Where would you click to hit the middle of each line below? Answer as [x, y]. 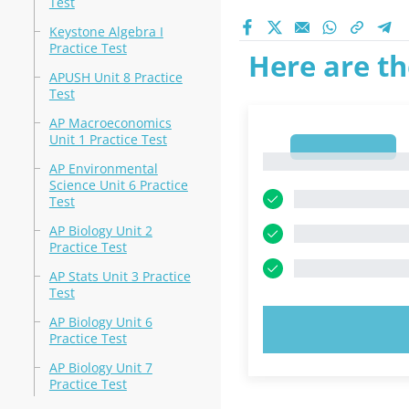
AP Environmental [103, 168]
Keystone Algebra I [106, 31]
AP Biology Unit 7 [100, 367]
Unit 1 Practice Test [108, 139]
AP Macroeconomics [110, 123]
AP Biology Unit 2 [100, 231]
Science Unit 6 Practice [118, 185]
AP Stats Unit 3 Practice [120, 276]
